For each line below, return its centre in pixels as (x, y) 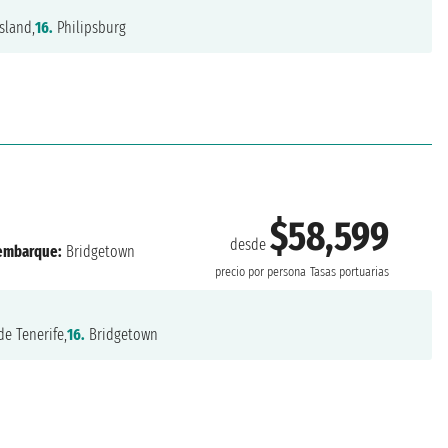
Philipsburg (90, 27)
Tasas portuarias (350, 272)
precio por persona (261, 272)
